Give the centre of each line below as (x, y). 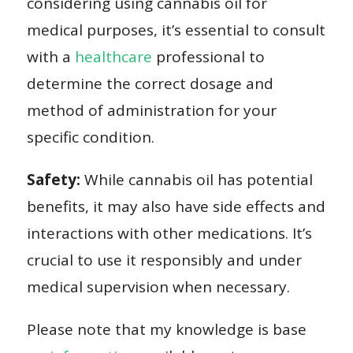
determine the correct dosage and (150, 83)
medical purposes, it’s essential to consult (176, 30)
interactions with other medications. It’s (169, 233)
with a (50, 56)
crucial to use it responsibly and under (164, 260)
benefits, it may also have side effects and (176, 206)
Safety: (53, 179)
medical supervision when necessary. (158, 286)
